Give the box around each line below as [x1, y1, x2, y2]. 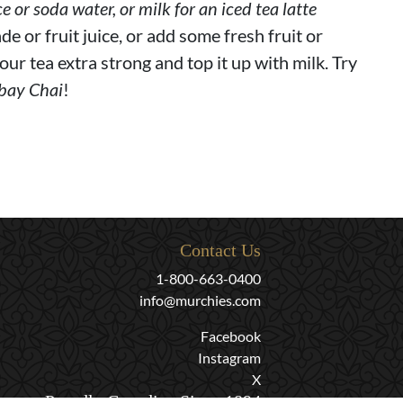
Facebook [201, 327, 261, 345]
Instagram [198, 349, 261, 366]
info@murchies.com [139, 291, 261, 309]
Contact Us [180, 240, 261, 260]
